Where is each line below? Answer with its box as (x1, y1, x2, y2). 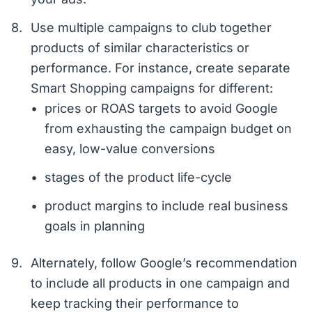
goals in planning (45, 219, 145, 234)
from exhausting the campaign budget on (45, 121, 292, 136)
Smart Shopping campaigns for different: (31, 81, 273, 96)
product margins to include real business (45, 198, 288, 214)
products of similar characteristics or (31, 40, 249, 56)
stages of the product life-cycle (45, 170, 232, 185)
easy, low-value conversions (45, 141, 215, 157)
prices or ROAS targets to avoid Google (45, 101, 278, 116)
